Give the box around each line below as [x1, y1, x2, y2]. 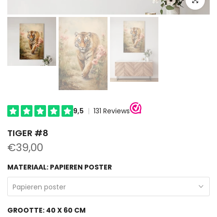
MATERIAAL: [7, 162, 50, 172]
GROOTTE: [7, 205, 46, 216]
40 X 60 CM [46, 205, 86, 216]
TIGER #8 [7, 127, 48, 139]
